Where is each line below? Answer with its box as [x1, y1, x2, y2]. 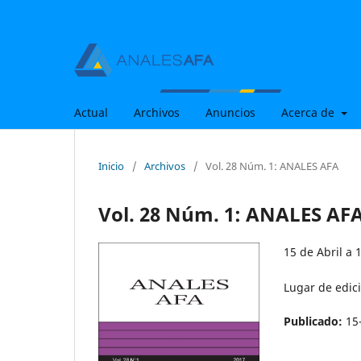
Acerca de [281, 104, 338, 120]
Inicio [98, 158, 124, 173]
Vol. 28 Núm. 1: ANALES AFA [205, 158, 338, 173]
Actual [74, 104, 108, 120]
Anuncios [205, 104, 255, 120]
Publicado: [284, 313, 346, 329]
